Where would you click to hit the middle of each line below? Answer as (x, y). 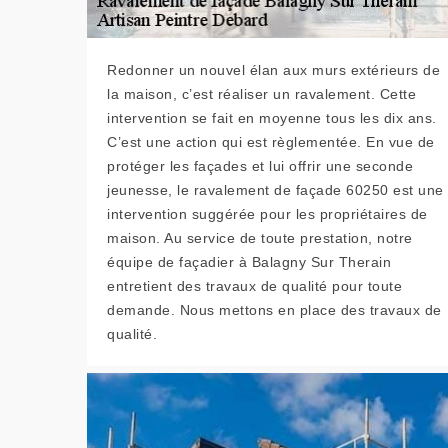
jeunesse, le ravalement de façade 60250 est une (275, 190)
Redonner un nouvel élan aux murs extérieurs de (273, 70)
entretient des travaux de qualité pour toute (254, 286)
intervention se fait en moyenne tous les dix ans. (272, 118)
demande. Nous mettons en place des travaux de (274, 310)
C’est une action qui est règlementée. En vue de (271, 142)
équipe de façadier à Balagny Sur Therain (249, 262)
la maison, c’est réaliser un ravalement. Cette (261, 94)
